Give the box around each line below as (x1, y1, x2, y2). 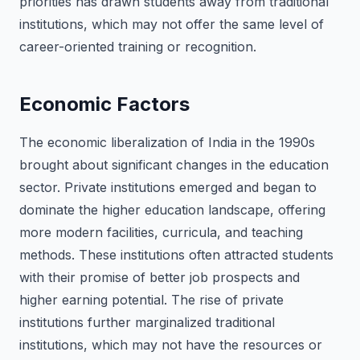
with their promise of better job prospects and (19, 269, 300, 285)
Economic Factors (19, 92, 190, 116)
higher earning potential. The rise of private (19, 292, 284, 308)
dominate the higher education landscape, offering (19, 202, 325, 218)
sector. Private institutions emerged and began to (19, 179, 317, 195)
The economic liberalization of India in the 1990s (19, 134, 315, 150)
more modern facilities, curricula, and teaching (19, 224, 303, 240)
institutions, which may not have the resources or (19, 337, 322, 353)
